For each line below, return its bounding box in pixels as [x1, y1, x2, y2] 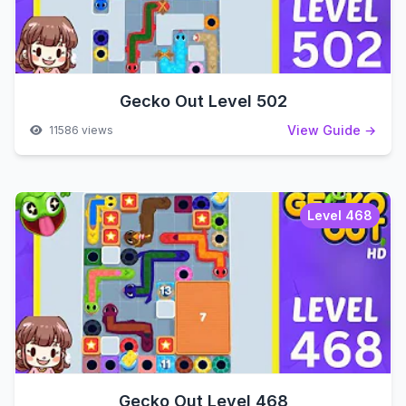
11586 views [46, 123, 113, 137]
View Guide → [287, 122, 376, 138]
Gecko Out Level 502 [119, 92, 287, 111]
